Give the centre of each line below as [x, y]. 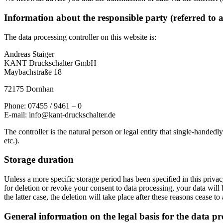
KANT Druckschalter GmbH [50, 63]
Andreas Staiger [29, 54]
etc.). [12, 140]
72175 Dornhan [29, 89]
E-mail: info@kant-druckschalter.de [60, 114]
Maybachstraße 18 [33, 72]
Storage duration [39, 160]
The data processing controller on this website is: [80, 37]
